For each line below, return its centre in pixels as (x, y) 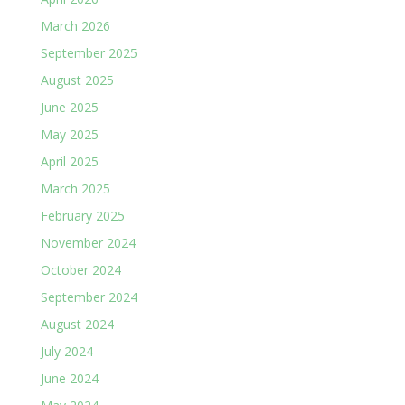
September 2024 (89, 297)
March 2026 (75, 25)
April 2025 (69, 161)
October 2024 (80, 269)
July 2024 (66, 351)
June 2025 (69, 107)
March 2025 (75, 188)
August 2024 (77, 324)
